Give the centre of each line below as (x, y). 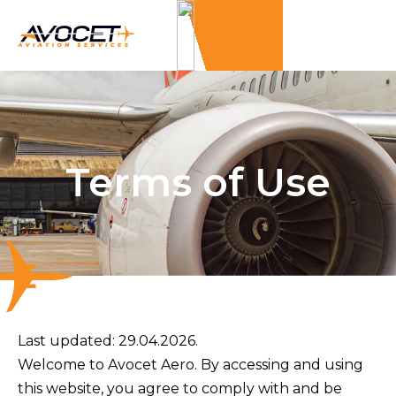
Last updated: (68, 341)
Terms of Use (198, 183)
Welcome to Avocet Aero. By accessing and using (190, 365)
